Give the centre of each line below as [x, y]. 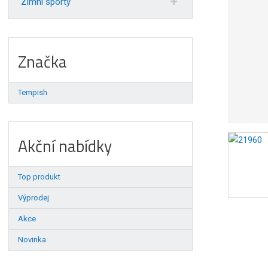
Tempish [33, 93]
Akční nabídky [65, 146]
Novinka [32, 240]
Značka [43, 62]
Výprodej [34, 198]
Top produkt [39, 177]
